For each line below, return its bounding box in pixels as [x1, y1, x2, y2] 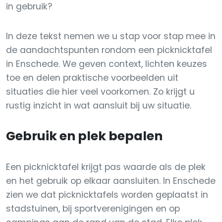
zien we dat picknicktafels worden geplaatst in [6, 189, 208, 201]
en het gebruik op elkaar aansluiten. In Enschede [6, 175, 216, 187]
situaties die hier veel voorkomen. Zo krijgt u [6, 86, 195, 98]
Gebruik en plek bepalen [6, 127, 163, 145]
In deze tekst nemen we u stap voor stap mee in [6, 30, 216, 42]
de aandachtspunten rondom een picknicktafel [6, 44, 212, 56]
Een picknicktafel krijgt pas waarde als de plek [6, 161, 206, 173]
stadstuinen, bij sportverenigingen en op [6, 203, 180, 215]
